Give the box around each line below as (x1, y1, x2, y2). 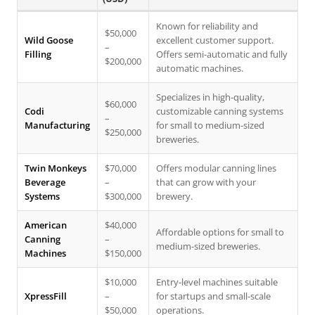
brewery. (156, 190, 193, 202)
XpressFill (25, 290, 67, 302)
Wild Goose (25, 34, 73, 46)
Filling (25, 48, 51, 60)
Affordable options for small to (156, 226, 284, 238)
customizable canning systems (156, 105, 283, 117)
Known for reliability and (156, 20, 258, 32)
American (25, 219, 67, 231)
